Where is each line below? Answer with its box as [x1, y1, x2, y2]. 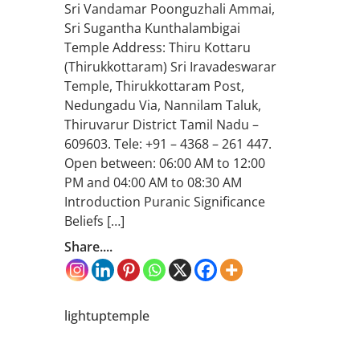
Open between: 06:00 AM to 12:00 [64, 153, 265, 172]
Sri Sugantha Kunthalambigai [64, 18, 240, 37]
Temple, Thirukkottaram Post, [64, 76, 244, 95]
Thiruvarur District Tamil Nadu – [64, 115, 259, 133]
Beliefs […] [64, 211, 125, 230]
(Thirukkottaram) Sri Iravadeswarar [64, 57, 276, 76]
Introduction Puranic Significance [64, 192, 265, 211]
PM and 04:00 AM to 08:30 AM [64, 173, 242, 191]
